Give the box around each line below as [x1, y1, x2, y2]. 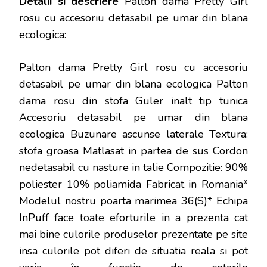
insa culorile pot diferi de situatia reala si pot [19, 243, 248, 258]
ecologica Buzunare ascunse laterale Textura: [19, 126, 248, 141]
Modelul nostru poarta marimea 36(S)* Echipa [19, 193, 248, 208]
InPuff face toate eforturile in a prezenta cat [19, 210, 248, 225]
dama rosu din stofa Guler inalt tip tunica [19, 93, 248, 108]
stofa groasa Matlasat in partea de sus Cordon [19, 143, 248, 158]
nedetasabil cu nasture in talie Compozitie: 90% [19, 160, 248, 175]
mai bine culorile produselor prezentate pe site [19, 226, 248, 241]
